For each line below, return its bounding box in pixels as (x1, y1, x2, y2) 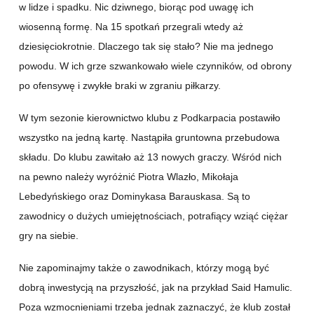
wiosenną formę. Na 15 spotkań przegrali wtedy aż (19, 21, 243, 33)
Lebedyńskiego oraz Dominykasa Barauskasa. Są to (19, 191, 250, 203)
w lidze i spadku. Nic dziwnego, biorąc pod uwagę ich (19, 1, 254, 13)
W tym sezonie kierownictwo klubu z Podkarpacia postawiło (19, 112, 280, 124)
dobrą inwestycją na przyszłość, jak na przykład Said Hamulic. (19, 282, 292, 294)
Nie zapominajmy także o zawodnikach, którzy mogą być (19, 262, 269, 274)
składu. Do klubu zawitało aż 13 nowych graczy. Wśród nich (19, 151, 282, 163)
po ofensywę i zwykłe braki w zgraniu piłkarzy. (19, 80, 221, 92)
